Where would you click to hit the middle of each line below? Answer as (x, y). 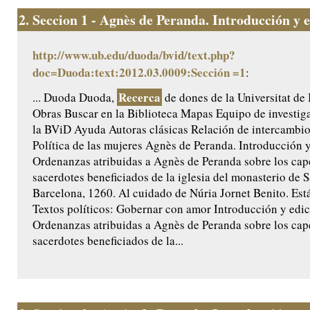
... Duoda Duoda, (75, 98)
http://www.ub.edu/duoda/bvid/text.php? (134, 55)
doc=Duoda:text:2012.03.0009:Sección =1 (139, 73)
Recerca (139, 98)
